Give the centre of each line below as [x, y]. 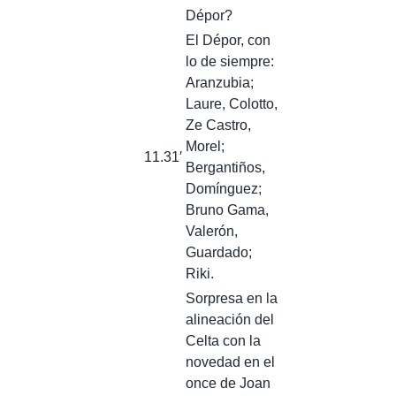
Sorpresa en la [232, 298]
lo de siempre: [230, 61]
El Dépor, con [228, 40]
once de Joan [228, 383]
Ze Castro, [218, 125]
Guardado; [219, 252]
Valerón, [212, 231]
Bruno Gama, [227, 209]
